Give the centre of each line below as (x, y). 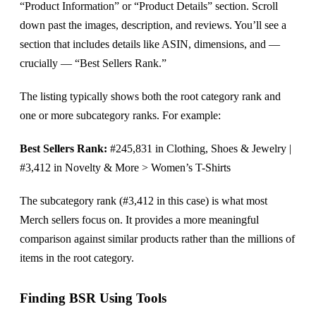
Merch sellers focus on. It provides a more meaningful (139, 220)
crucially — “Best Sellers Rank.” (93, 63)
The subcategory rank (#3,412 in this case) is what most (144, 201)
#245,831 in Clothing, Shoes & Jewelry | (199, 149)
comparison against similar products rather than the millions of (157, 239)
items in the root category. (77, 258)
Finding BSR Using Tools (93, 298)
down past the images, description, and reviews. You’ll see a (153, 25)
